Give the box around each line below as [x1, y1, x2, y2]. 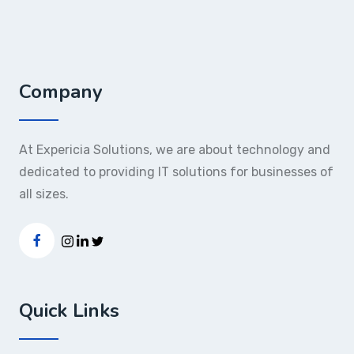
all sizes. [19, 186, 69, 201]
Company [19, 79, 103, 104]
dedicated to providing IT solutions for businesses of [19, 164, 333, 179]
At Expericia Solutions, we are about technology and [19, 142, 330, 157]
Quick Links [19, 298, 119, 323]
